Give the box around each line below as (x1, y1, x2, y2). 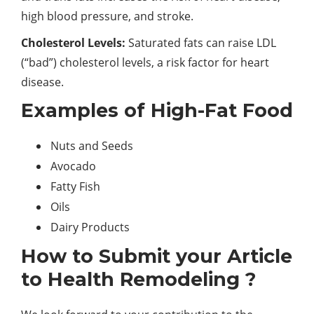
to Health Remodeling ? (21, 268, 256, 292)
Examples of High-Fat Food (21, 99, 293, 123)
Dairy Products (50, 219, 130, 235)
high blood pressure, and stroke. (21, 8, 193, 25)
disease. (21, 74, 64, 90)
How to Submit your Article (21, 245, 292, 268)
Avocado (50, 158, 96, 175)
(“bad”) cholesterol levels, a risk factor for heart (21, 55, 269, 71)
